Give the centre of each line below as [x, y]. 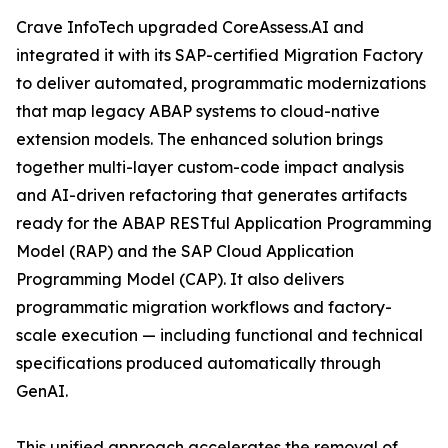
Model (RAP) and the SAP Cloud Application [185, 251]
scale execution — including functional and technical [219, 335]
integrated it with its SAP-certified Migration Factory [219, 55]
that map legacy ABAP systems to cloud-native [198, 111]
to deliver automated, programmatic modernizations [221, 83]
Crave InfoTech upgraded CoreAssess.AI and [190, 27]
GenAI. [42, 391]
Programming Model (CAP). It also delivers [180, 279]
